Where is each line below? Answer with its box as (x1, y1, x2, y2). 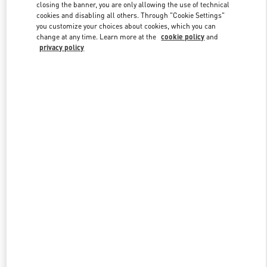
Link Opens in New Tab (132, 30, 249, 42)
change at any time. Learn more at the (36, 32, 159, 42)
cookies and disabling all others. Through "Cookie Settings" (36, 11, 225, 20)
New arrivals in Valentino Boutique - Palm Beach (46, 163, 221, 173)
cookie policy (161, 32, 205, 42)
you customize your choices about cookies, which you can (36, 21, 216, 31)
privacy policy (39, 43, 85, 52)
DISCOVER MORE (108, 100, 159, 108)
